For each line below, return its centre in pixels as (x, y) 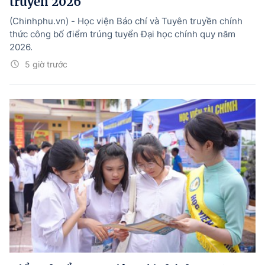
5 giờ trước (46, 64)
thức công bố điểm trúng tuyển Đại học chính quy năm (122, 34)
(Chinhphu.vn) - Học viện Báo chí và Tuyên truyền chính (126, 21)
